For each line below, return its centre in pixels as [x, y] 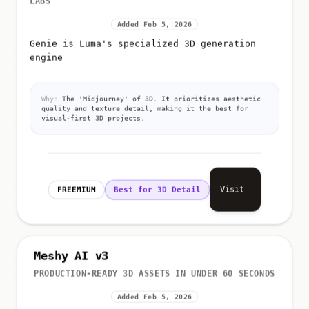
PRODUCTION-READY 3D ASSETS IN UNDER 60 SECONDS [154, 274]
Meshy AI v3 [71, 256]
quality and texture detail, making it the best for [145, 106]
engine [46, 55]
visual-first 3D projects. [93, 116]
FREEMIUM [77, 188]
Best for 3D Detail [157, 188]
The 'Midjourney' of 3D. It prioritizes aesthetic [159, 97]
